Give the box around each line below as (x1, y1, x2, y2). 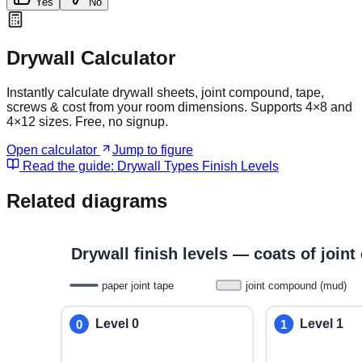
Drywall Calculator (6, 47, 175, 69)
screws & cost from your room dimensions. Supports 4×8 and (6, 100, 352, 115)
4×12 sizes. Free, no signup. (6, 115, 168, 129)
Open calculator (6, 143, 100, 158)
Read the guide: (19, 159, 117, 174)
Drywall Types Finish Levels (117, 159, 279, 174)
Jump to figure (112, 143, 193, 158)
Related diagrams (6, 190, 167, 213)
